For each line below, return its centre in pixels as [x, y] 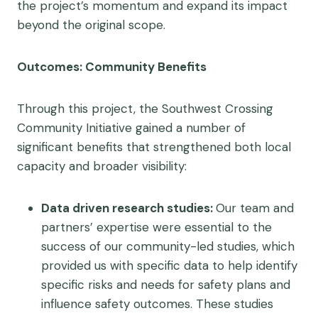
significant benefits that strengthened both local [154, 147]
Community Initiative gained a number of [131, 128]
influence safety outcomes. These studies [157, 304]
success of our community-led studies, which [168, 246]
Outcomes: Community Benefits [112, 67]
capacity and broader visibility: [102, 166]
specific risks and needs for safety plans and [166, 285]
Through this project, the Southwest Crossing [145, 109]
